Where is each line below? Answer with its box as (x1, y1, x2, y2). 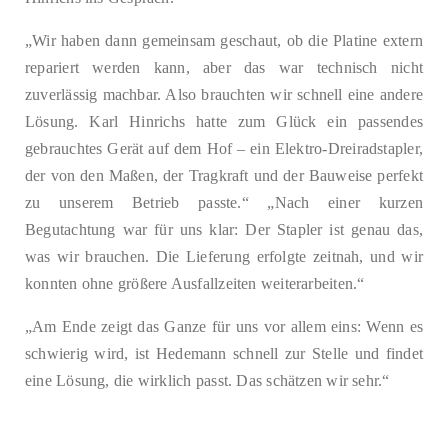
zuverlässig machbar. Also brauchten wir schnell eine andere (25, 85, 423, 103)
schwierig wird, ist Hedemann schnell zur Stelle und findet (25, 344, 423, 362)
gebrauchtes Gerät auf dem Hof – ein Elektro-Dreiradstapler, (25, 139, 423, 157)
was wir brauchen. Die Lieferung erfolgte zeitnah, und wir (25, 247, 423, 265)
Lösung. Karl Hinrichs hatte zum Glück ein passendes (25, 112, 423, 130)
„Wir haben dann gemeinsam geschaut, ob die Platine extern (25, 31, 423, 49)
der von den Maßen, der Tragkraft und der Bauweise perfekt (25, 166, 423, 184)
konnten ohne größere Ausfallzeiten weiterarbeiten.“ (25, 274, 365, 292)
